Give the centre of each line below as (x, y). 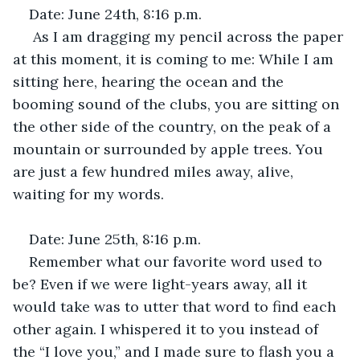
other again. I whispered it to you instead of (168, 329)
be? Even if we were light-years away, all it (162, 284)
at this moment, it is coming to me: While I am (175, 59)
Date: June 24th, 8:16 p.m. (115, 14)
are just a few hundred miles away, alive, (155, 171)
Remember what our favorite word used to (178, 261)
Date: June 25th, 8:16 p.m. (115, 239)
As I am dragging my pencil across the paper (188, 36)
